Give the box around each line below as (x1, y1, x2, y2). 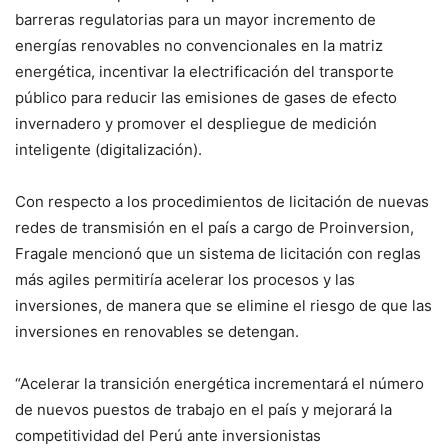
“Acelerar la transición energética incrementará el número (15, 373, 424, 393)
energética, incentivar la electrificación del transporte (15, 61, 394, 81)
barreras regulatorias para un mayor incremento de (15, 9, 376, 29)
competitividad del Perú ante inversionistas (15, 425, 321, 445)
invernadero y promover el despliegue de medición (15, 113, 377, 133)
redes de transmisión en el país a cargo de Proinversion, (15, 217, 414, 237)
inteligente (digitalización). (15, 139, 202, 159)
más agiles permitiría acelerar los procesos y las (15, 269, 355, 289)
